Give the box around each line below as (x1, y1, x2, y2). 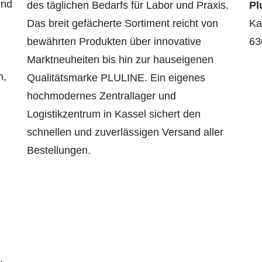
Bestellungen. (27, 144, 91, 157)
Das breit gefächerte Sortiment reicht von (27, 18, 218, 30)
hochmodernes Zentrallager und (27, 90, 176, 102)
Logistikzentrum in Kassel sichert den (27, 108, 201, 120)
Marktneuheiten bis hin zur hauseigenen (27, 54, 213, 66)
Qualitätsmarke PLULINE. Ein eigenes (27, 72, 205, 84)
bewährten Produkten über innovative (27, 36, 201, 48)
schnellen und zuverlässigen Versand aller (27, 126, 223, 139)
